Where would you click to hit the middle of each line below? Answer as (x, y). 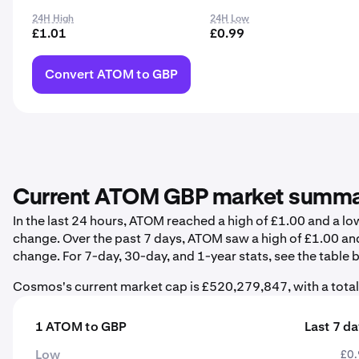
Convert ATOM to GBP (111, 74)
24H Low (230, 18)
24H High (53, 18)
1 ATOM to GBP (81, 327)
